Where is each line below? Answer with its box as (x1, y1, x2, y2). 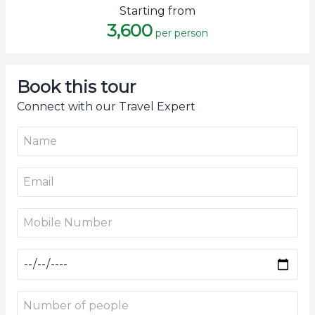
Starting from (120, 4, 195, 18)
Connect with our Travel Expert (17, 100, 195, 113)
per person (155, 27, 208, 39)
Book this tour (17, 77, 136, 97)
